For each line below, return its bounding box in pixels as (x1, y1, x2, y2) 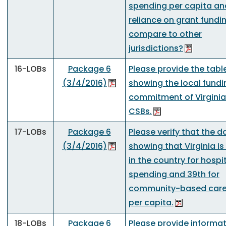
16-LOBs (14, 63, 46, 75)
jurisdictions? (129, 42, 183, 54)
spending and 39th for (129, 168, 219, 180)
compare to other (129, 28, 202, 40)
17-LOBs (14, 126, 46, 138)
